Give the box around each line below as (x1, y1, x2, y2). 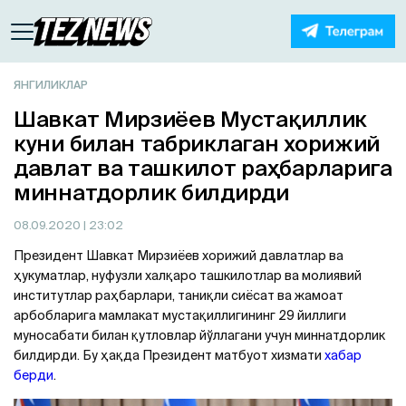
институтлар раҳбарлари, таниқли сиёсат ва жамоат (14, 288, 343, 303)
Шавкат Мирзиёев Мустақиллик (14, 107, 367, 131)
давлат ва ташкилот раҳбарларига (14, 156, 392, 180)
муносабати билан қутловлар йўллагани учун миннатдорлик (14, 328, 385, 343)
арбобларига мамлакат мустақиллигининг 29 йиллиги (14, 308, 346, 323)
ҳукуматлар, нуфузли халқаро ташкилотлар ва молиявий (14, 268, 362, 283)
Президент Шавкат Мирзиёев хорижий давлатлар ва (14, 248, 343, 263)
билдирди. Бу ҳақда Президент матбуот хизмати (14, 348, 324, 362)
